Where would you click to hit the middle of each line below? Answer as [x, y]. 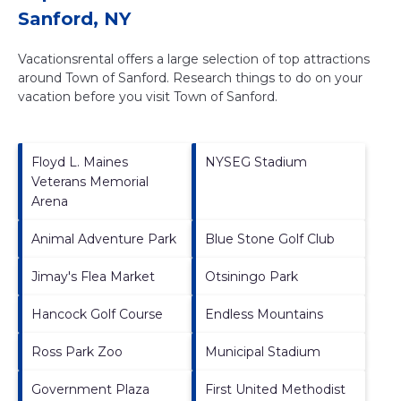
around [42, 77]
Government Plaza [90, 389]
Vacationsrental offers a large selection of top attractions [194, 59]
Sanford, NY [74, 18]
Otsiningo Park [252, 276]
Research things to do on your [266, 77]
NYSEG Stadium [256, 162]
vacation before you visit [96, 96]
